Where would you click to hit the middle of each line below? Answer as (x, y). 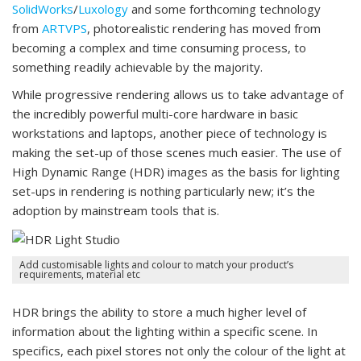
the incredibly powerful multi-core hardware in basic (155, 113)
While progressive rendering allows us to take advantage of (178, 94)
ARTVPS (64, 28)
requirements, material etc (80, 275)
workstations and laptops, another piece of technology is (170, 133)
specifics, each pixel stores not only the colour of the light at (179, 350)
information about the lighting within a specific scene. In (165, 331)
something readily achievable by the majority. (137, 66)
